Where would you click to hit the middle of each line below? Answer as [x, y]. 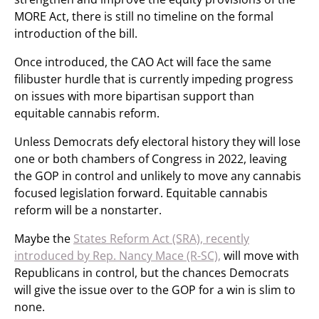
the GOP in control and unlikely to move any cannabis [158, 176]
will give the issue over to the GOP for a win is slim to [155, 290]
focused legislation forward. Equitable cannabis [141, 193]
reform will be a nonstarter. [88, 210]
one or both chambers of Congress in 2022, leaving [151, 159]
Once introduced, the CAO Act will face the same [143, 62]
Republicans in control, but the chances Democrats [152, 273]
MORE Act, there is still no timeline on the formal [144, 16]
